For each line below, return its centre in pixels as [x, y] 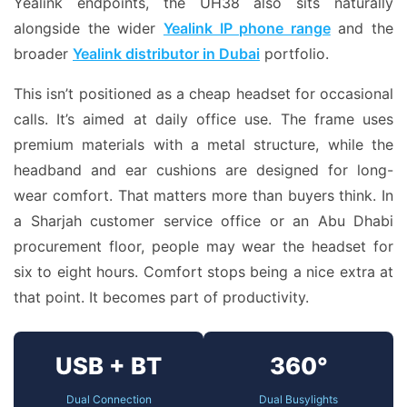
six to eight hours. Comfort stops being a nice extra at [203, 272]
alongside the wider [89, 28]
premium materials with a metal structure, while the [203, 144]
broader [43, 54]
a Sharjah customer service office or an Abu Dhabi [203, 221]
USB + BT [109, 366]
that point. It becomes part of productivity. [161, 297]
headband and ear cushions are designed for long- [203, 170]
